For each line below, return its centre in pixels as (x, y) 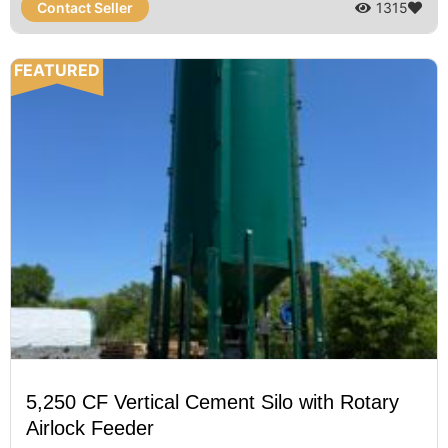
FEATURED (57, 70)
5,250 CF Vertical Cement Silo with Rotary (212, 402)
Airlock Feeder (90, 428)
